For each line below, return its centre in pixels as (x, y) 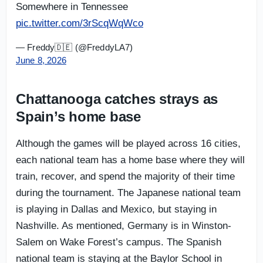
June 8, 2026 (41, 60)
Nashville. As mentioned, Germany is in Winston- (124, 225)
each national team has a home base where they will (130, 160)
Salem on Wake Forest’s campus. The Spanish (119, 242)
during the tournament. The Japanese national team (128, 193)
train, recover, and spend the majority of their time (125, 176)
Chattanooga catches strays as (117, 99)
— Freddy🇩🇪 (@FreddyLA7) (75, 47)
